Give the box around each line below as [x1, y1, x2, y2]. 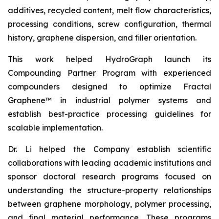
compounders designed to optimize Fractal [8, 82, 211, 91]
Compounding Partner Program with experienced [8, 68, 211, 78]
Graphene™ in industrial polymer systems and [8, 95, 211, 105]
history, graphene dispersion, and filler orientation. [8, 33, 197, 43]
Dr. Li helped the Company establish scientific [8, 144, 211, 154]
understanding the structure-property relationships [8, 185, 211, 195]
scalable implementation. [8, 123, 103, 132]
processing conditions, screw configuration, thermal [8, 19, 211, 29]
